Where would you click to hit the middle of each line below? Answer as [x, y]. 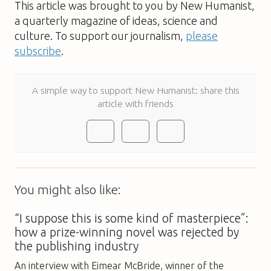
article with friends [135, 103]
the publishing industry [77, 246]
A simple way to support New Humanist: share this [135, 90]
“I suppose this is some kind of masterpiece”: [132, 218]
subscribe [38, 51]
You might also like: [68, 189]
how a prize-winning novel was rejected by [127, 232]
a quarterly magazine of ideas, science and [116, 20]
